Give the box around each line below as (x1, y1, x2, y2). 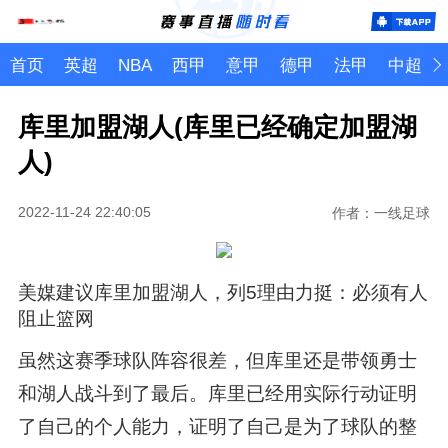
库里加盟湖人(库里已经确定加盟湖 (17, 111, 417, 142)
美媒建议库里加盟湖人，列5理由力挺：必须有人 (17, 281, 428, 303)
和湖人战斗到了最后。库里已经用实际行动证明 (17, 382, 417, 404)
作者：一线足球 (332, 204, 431, 221)
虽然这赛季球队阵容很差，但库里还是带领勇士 (17, 349, 417, 371)
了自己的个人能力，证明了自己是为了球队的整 (17, 415, 417, 437)
